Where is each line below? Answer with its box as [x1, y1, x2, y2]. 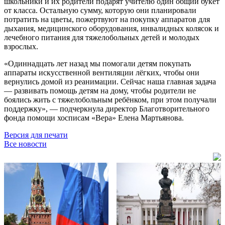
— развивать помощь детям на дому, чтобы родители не [4, 86, 196, 95]
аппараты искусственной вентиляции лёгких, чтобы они [4, 68, 199, 77]
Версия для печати [4, 130, 68, 139]
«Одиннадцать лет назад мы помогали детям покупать [4, 59, 191, 68]
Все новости [4, 139, 47, 148]
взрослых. [4, 42, 38, 51]
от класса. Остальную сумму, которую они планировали [4, 6, 196, 15]
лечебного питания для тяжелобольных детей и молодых [4, 33, 199, 42]
